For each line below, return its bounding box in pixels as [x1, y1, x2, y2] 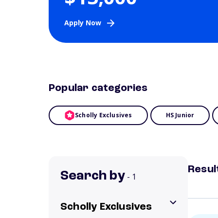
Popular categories [49, 83, 148, 93]
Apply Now [64, 18, 101, 27]
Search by [60, 169, 125, 183]
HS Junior [165, 111, 195, 119]
